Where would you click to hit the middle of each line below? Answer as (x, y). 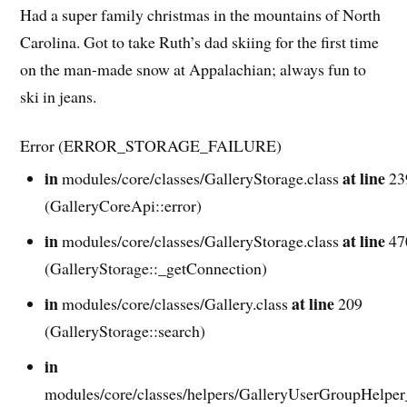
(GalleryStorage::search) (125, 330)
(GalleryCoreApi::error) (124, 205)
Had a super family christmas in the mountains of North (201, 15)
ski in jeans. (59, 97)
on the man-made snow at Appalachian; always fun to (194, 69)
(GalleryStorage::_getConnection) (156, 268)
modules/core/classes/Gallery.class (175, 303)
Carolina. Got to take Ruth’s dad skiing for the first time (200, 42)
